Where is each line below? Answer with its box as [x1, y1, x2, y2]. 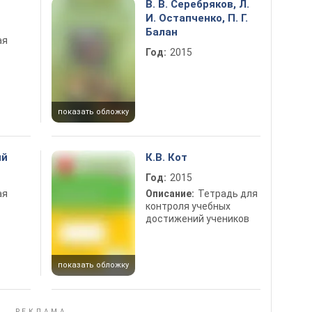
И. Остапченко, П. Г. [146, 12, 248, 24]
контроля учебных [146, 201, 231, 212]
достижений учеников [146, 213, 249, 224]
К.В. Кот [146, 151, 187, 164]
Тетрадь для [198, 188, 258, 199]
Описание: [146, 188, 194, 199]
